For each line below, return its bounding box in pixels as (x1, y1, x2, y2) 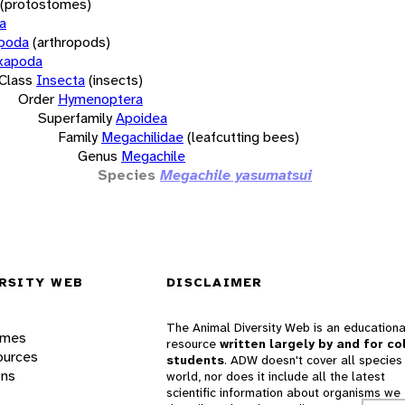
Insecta (36, 70, 85, 89)
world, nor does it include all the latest (166, 368, 385, 385)
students (166, 352, 224, 369)
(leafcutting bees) (187, 127, 299, 146)
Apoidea (116, 108, 167, 127)
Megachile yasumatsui (160, 165, 312, 184)
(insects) (89, 70, 143, 89)
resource (166, 335, 220, 353)
